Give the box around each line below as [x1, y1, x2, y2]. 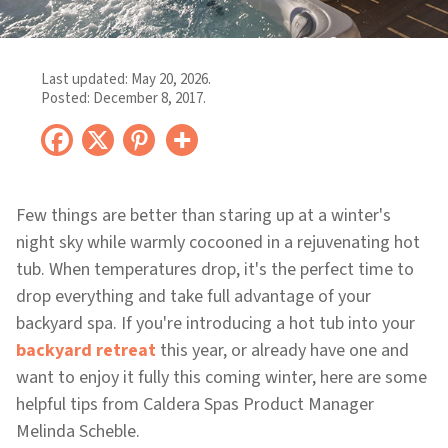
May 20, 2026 [131, 69, 208, 90]
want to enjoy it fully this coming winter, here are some [16, 365, 427, 390]
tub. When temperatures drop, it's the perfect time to [16, 257, 414, 282]
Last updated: [41, 69, 131, 90]
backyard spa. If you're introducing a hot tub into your [16, 311, 415, 336]
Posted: [41, 88, 93, 109]
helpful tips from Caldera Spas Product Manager [16, 392, 374, 417]
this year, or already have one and [156, 338, 409, 363]
